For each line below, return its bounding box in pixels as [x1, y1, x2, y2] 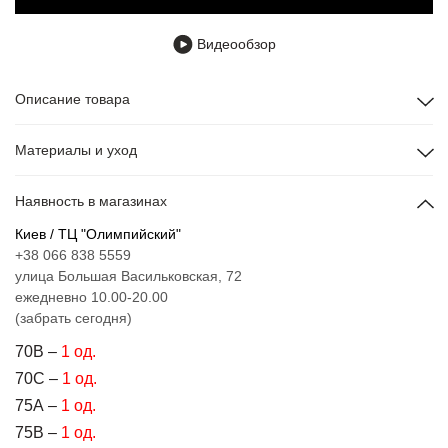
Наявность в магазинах [15, 192, 167, 209]
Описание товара [15, 90, 130, 107]
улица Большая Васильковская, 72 [15, 267, 242, 284]
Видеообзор [192, 35, 276, 52]
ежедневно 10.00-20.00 [15, 288, 168, 305]
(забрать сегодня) [15, 309, 132, 326]
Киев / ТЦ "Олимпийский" [15, 225, 181, 242]
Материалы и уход [15, 141, 137, 158]
